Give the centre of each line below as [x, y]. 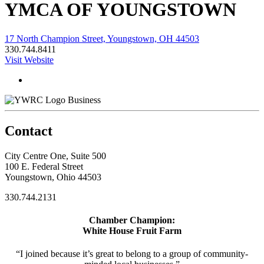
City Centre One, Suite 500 [55, 156]
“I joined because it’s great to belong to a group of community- [132, 254]
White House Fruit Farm [132, 230]
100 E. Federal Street [44, 166]
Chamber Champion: [132, 220]
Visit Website [29, 60]
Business [84, 100]
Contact [29, 131]
